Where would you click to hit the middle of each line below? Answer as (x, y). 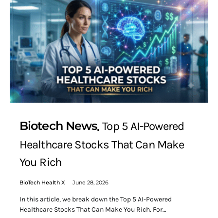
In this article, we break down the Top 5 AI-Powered (96, 199)
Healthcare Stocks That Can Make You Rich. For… (93, 209)
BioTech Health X (42, 182)
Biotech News (58, 126)
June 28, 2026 (91, 182)
